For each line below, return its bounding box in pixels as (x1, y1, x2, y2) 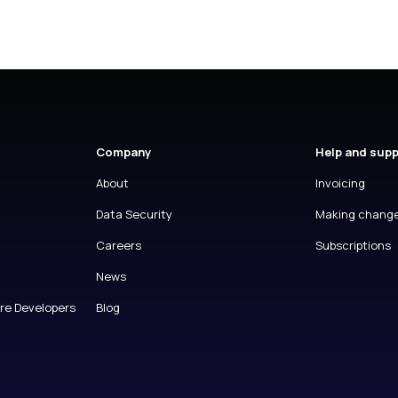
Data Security (95, 206, 172, 222)
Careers (95, 237, 141, 253)
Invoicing (315, 175, 366, 191)
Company (95, 144, 151, 160)
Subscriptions (315, 237, 392, 253)
